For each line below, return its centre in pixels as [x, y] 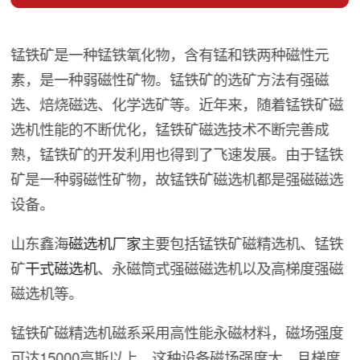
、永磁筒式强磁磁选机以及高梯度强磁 [221, 267]
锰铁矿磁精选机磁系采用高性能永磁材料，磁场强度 [177, 331]
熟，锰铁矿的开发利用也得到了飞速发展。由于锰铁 [177, 154]
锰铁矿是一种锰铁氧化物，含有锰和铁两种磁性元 [170, 54]
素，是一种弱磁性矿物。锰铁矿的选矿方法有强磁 [170, 79]
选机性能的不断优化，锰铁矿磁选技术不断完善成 [170, 129]
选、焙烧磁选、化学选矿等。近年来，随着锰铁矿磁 [177, 104]
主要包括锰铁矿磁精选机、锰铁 [242, 242]
